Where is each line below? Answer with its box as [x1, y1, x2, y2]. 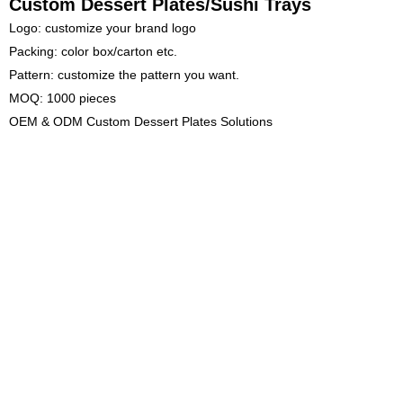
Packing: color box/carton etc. [9, 43, 177, 58]
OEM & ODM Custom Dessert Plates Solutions [9, 113, 273, 129]
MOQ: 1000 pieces [9, 90, 116, 105]
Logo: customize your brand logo [9, 20, 196, 35]
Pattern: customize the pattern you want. [9, 67, 239, 82]
